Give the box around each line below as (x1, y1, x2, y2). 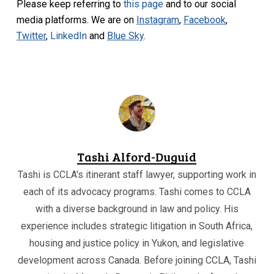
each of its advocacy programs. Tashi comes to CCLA (23, 185, 251, 198)
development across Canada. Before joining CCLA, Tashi (17, 254, 256, 266)
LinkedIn (50, 30, 87, 42)
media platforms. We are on (17, 14, 137, 26)
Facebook (183, 14, 226, 26)
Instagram (136, 14, 180, 26)
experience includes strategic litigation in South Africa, (21, 220, 253, 232)
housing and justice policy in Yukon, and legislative (29, 237, 245, 249)
